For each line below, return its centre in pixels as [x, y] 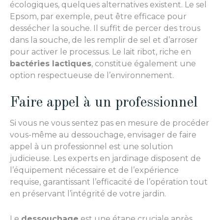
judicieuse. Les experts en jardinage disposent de [105, 159]
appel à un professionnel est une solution [91, 147]
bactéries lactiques [51, 63]
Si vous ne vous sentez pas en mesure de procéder [110, 123]
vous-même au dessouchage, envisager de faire [103, 135]
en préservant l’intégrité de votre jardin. [88, 194]
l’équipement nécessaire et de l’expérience [94, 170]
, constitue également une [144, 63]
